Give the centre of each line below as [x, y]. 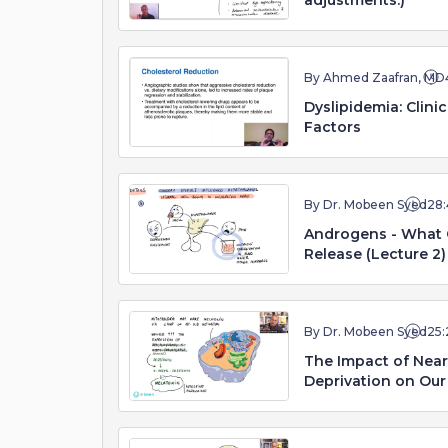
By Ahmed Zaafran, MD [374, 77]
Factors [332, 127]
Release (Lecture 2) [375, 254]
